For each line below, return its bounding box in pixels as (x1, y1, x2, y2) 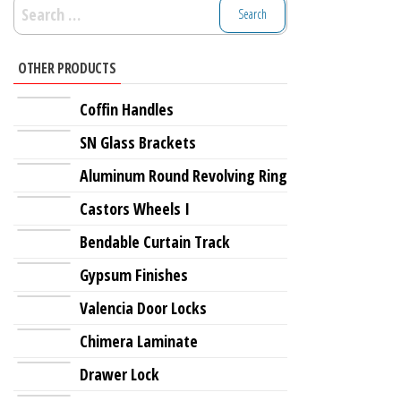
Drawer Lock (80, 363, 159, 385)
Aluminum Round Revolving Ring (80, 164, 287, 186)
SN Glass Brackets (80, 131, 196, 153)
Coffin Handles (80, 98, 174, 120)
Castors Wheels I (80, 197, 190, 219)
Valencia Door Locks (80, 296, 207, 319)
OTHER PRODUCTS (18, 57, 116, 78)
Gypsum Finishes (80, 263, 188, 286)
